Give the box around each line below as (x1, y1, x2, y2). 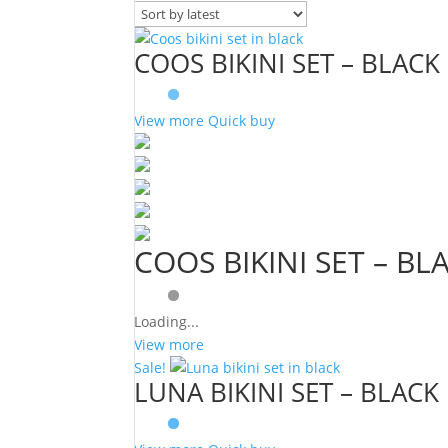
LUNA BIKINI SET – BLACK (134, 374, 440, 410)
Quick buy (208, 111, 276, 130)
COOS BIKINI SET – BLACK (134, 45, 441, 81)
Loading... (134, 312, 200, 331)
